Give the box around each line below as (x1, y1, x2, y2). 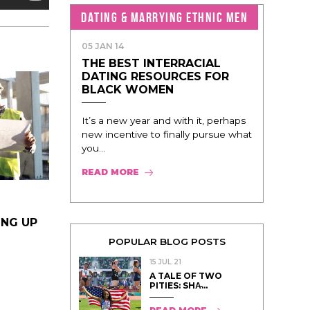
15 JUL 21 (149, 257, 181, 266)
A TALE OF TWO (149, 270, 222, 281)
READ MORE (82, 166, 139, 177)
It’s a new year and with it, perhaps (82, 114, 246, 126)
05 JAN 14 (82, 40, 124, 51)
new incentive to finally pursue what (82, 128, 252, 140)
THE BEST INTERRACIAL (82, 56, 221, 70)
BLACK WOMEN (82, 82, 174, 96)
